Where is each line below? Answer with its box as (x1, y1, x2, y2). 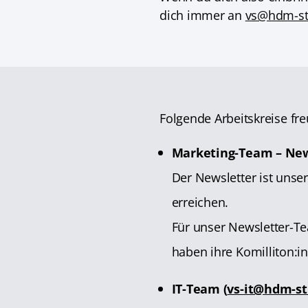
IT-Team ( (171, 280, 228, 298)
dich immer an (159, 6, 245, 24)
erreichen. (171, 192, 229, 210)
